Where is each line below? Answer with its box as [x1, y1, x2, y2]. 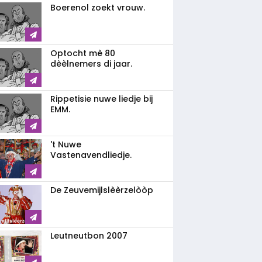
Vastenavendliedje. [50, 149, 132, 161]
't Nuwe [50, 139, 81, 150]
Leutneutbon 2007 [50, 230, 127, 242]
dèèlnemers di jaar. [50, 58, 132, 70]
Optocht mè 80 [50, 47, 115, 59]
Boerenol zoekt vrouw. [50, 2, 145, 13]
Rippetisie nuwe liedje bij [50, 93, 153, 105]
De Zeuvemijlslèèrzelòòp [50, 184, 153, 196]
